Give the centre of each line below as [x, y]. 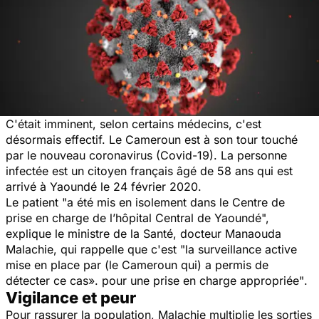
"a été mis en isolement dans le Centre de [172, 202]
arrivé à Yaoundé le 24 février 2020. [104, 186]
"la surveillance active [239, 249]
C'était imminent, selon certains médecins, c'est [134, 124]
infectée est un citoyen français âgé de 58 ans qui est [149, 171]
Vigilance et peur [71, 297]
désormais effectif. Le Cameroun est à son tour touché [152, 139]
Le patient [32, 202]
